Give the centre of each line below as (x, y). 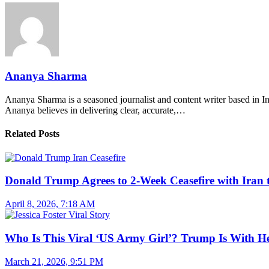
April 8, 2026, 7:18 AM (50, 204)
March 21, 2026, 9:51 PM (54, 261)
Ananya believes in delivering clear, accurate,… (95, 110)
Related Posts (32, 134)
